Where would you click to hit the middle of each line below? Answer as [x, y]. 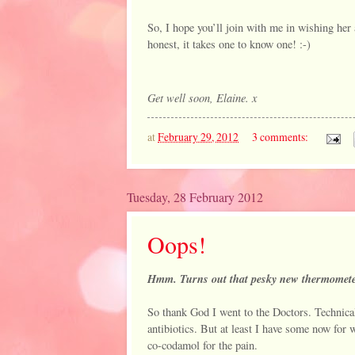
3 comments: [281, 137]
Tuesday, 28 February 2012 [195, 197]
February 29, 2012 [198, 137]
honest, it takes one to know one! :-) [229, 44]
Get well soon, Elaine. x [202, 98]
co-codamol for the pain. [204, 345]
